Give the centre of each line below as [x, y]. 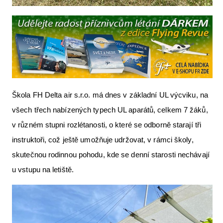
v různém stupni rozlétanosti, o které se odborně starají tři [107, 125]
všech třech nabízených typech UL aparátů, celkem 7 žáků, [110, 110]
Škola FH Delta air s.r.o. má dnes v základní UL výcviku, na [110, 95]
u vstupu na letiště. [43, 170]
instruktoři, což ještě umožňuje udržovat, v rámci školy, [103, 140]
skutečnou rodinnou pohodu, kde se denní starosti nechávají [111, 155]
